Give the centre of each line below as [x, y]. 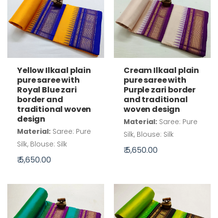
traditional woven [54, 109]
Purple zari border [160, 90]
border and [40, 100]
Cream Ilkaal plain [162, 70]
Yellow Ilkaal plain [54, 71]
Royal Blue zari [47, 90]
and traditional [156, 99]
